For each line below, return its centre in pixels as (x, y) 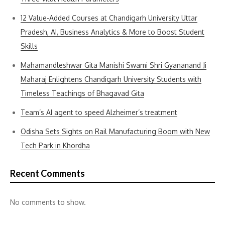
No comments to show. (48, 202)
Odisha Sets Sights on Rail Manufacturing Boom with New (115, 131)
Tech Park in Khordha (55, 145)
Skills (29, 46)
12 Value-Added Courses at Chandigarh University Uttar (109, 18)
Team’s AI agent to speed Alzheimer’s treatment (99, 112)
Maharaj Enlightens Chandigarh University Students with (111, 79)
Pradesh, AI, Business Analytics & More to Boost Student (113, 32)
